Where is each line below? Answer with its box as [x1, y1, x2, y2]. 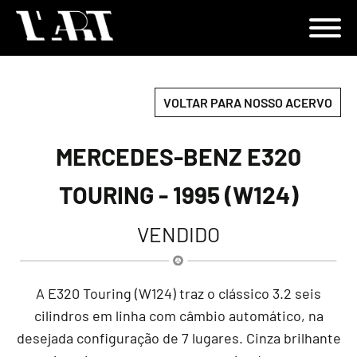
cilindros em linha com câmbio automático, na [33, 307, 324, 325]
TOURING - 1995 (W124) [59, 180, 298, 210]
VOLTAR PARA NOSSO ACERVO [163, 95, 332, 111]
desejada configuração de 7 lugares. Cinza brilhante [16, 329, 341, 347]
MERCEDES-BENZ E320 [56, 142, 301, 171]
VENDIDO [137, 222, 220, 247]
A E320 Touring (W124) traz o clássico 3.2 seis [36, 284, 321, 303]
